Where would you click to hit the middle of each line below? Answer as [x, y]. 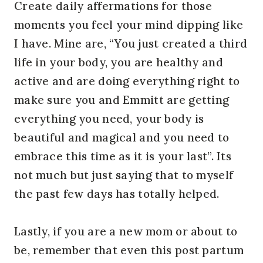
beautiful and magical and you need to [122, 137]
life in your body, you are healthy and [119, 62]
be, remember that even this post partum [129, 250]
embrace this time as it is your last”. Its [123, 156]
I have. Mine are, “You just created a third [131, 43]
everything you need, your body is [109, 118]
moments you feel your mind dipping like [129, 24]
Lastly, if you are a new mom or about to [126, 231]
